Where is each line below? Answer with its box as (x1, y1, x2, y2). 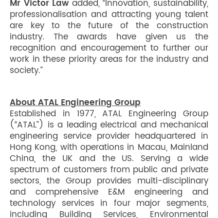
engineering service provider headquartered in (10, 129, 208, 143)
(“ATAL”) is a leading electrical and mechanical (10, 118, 208, 132)
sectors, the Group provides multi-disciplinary (10, 174, 208, 188)
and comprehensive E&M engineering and (10, 185, 208, 199)
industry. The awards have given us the (10, 30, 208, 44)
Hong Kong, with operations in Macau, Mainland (10, 141, 208, 154)
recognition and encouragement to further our (10, 41, 208, 55)
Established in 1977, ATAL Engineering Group (10, 107, 208, 121)
